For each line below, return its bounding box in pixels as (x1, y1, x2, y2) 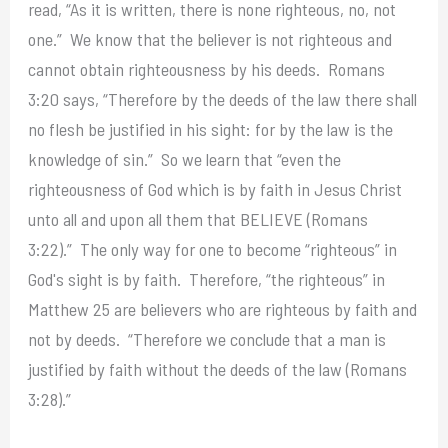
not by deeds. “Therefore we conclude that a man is (28, 327, 387, 350)
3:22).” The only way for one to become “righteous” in (28, 237, 398, 260)
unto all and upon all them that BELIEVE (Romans (28, 207, 369, 230)
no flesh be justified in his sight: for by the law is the (28, 117, 394, 140)
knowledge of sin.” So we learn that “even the (28, 147, 342, 170)
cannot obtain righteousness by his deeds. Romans (28, 57, 386, 80)
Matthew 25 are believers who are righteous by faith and (28, 297, 418, 320)
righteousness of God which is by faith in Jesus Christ (28, 177, 403, 200)
